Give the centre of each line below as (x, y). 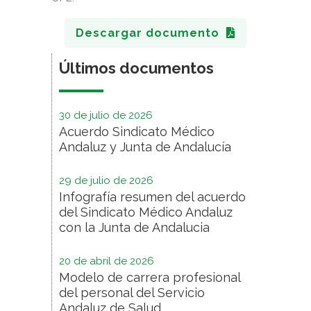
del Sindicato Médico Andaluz (146, 212)
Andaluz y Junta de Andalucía (145, 147)
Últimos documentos (136, 68)
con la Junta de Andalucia (134, 227)
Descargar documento (148, 33)
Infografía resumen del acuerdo (152, 197)
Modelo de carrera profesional (150, 277)
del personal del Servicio (132, 293)
